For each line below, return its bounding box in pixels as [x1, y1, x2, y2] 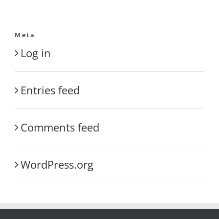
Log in [21, 45, 51, 60]
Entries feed [21, 82, 80, 97]
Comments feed [21, 119, 99, 134]
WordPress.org [21, 156, 93, 172]
